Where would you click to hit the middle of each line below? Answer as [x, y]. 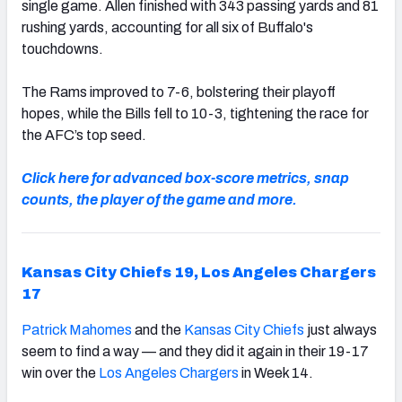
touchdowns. [62, 48]
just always [341, 329]
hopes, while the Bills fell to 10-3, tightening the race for [195, 113]
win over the [60, 372]
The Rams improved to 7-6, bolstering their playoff [179, 92]
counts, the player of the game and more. [159, 199]
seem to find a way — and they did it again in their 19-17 [195, 351]
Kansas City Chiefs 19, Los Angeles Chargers [199, 272]
